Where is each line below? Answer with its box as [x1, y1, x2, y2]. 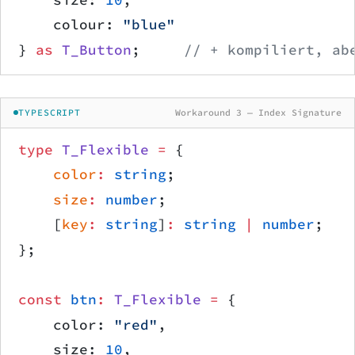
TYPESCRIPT [18, 106, 82, 118]
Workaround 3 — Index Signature [175, 106, 342, 118]
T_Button [53, 41, 132, 59]
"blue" [123, 16, 175, 34]
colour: [18, 16, 123, 34]
